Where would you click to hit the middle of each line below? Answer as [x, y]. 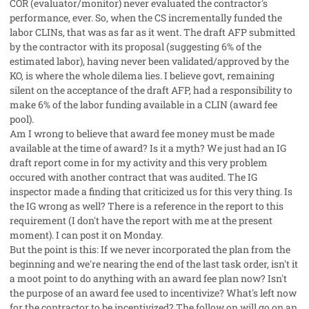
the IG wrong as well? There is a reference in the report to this [147, 206]
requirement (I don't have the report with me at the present [141, 220]
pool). [22, 119]
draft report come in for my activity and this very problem [139, 162]
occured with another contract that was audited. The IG [133, 177]
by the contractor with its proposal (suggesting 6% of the [136, 46]
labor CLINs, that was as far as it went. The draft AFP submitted [152, 32]
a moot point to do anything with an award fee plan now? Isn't [148, 278]
